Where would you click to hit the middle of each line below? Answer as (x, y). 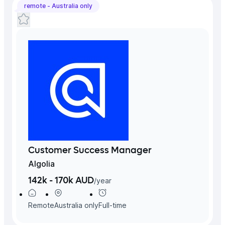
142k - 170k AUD (61, 181)
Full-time (113, 205)
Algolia (41, 163)
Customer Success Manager (90, 150)
